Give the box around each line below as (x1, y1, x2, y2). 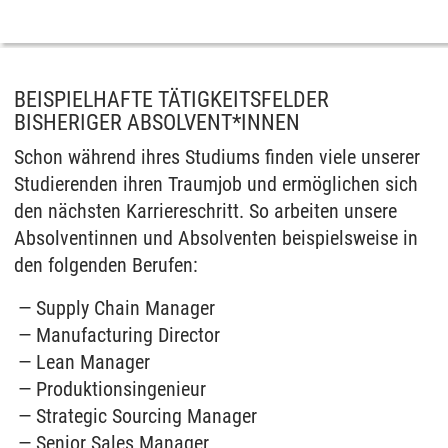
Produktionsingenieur (36, 377, 207, 401)
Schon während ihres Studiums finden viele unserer (14, 145, 420, 169)
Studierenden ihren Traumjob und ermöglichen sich (14, 172, 418, 196)
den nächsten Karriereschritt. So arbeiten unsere (14, 199, 397, 223)
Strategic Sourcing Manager (36, 404, 258, 428)
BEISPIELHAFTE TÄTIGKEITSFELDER (14, 87, 329, 112)
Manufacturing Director (36, 323, 221, 347)
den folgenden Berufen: (14, 253, 198, 277)
